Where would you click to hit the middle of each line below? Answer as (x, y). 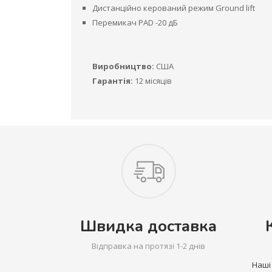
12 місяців (153, 81)
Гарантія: (114, 81)
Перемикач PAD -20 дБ (135, 22)
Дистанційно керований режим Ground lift (174, 8)
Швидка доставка (148, 226)
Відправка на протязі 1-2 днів (148, 246)
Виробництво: (123, 66)
